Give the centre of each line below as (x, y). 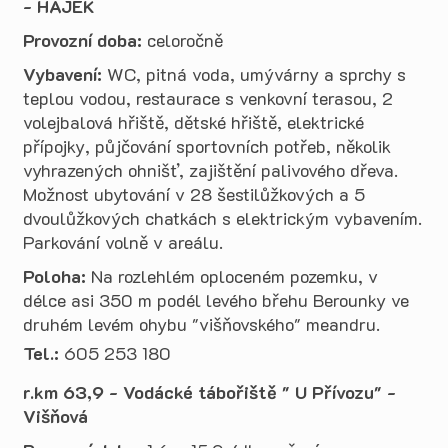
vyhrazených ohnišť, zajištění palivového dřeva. (210, 170)
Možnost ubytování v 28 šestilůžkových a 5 (194, 194)
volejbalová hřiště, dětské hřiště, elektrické (193, 122)
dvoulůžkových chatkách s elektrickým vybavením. (222, 218)
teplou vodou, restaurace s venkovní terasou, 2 (208, 98)
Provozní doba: (82, 40)
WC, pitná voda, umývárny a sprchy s (254, 74)
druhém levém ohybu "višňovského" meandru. (201, 324)
